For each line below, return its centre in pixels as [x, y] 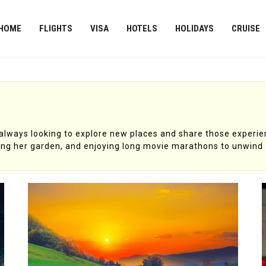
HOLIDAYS [194, 28]
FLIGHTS [56, 28]
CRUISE [246, 28]
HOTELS [142, 28]
